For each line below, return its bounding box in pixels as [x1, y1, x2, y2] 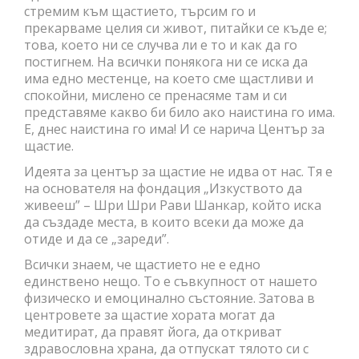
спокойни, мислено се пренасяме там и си [24, 86, 287, 104]
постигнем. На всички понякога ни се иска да [24, 52, 308, 71]
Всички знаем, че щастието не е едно [24, 255, 260, 273]
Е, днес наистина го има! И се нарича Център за [24, 119, 325, 138]
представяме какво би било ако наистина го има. [24, 103, 335, 121]
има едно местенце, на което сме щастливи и [24, 69, 313, 87]
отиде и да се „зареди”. [24, 229, 169, 248]
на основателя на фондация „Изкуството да [24, 179, 302, 197]
